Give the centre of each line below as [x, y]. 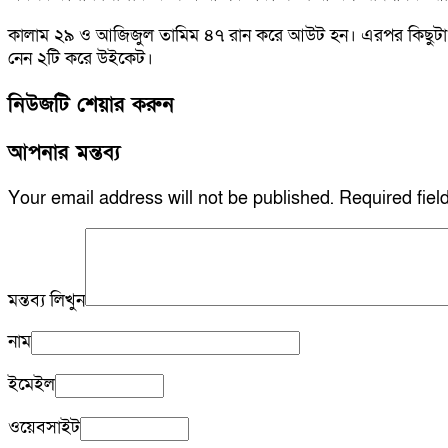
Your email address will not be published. [171, 199]
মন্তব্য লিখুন [46, 301]
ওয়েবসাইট [44, 428]
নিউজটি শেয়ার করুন [91, 105]
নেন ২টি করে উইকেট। [80, 58]
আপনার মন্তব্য [64, 153]
